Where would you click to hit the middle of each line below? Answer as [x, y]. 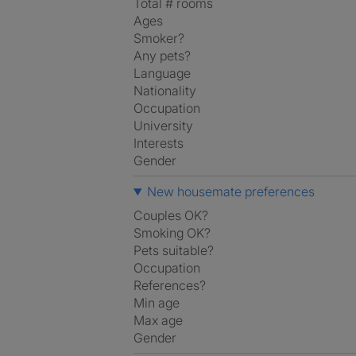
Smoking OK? [172, 233]
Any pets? [162, 56]
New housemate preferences [230, 192]
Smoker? [159, 38]
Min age [157, 303]
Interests [159, 143]
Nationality [165, 91]
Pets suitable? [174, 250]
